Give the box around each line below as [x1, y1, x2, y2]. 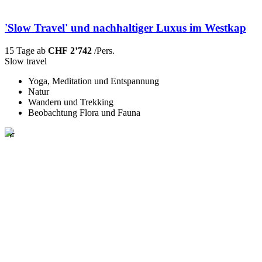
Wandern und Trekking [28, 97, 113, 108]
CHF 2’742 [48, 46, 92, 56]
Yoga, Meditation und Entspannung [28, 76, 159, 87]
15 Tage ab [5, 46, 48, 56]
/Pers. [92, 46, 115, 56]
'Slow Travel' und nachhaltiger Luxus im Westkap [5, 22, 246, 35]
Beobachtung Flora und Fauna [28, 108, 140, 118]
